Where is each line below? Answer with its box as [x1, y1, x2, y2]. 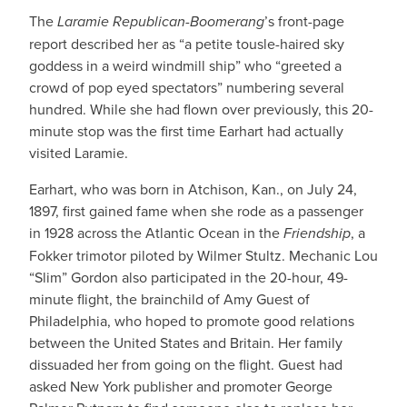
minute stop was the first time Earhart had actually [29, 121, 343, 141]
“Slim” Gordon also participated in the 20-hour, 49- [29, 267, 348, 287]
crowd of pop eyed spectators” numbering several [29, 77, 344, 97]
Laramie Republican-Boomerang [57, 11, 264, 32]
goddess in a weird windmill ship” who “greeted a [29, 55, 342, 75]
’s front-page [264, 11, 344, 31]
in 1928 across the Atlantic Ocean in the [29, 223, 283, 243]
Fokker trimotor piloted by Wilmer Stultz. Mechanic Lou [29, 245, 378, 265]
